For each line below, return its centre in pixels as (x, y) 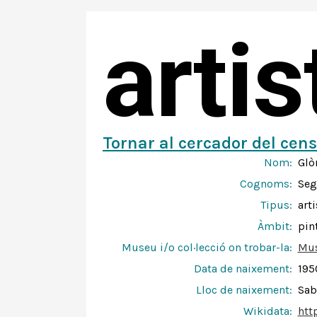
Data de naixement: (243, 269)
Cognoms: (266, 184)
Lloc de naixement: (244, 290)
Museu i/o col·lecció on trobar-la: (207, 247)
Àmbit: (275, 226)
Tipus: (276, 205)
